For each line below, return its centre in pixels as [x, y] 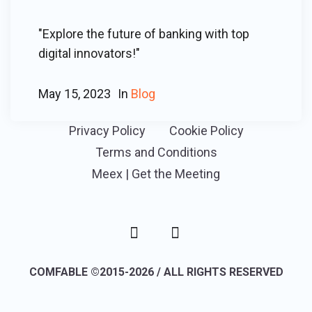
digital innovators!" [89, 53]
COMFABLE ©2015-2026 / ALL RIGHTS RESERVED [156, 272]
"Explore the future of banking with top [144, 34]
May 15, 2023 [75, 94]
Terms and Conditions [156, 152]
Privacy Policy [107, 131]
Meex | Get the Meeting [156, 174]
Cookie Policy [206, 131]
